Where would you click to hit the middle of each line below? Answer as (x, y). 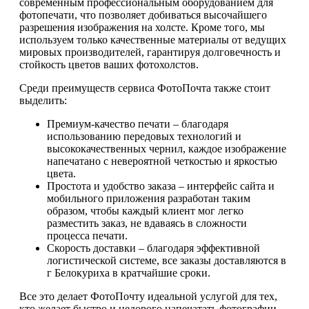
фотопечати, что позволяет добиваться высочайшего (143, 15)
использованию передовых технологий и (144, 137)
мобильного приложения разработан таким (149, 199)
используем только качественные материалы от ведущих (153, 40)
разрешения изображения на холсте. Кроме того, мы (142, 28)
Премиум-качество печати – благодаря (138, 124)
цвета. (61, 174)
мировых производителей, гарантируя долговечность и (150, 52)
